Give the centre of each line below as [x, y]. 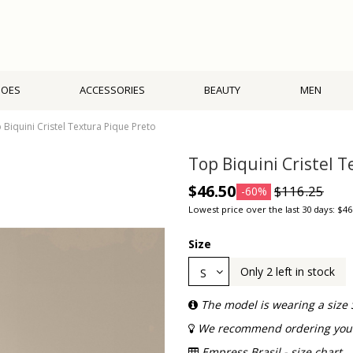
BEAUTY [223, 90]
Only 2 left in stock [288, 272]
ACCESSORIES [113, 90]
